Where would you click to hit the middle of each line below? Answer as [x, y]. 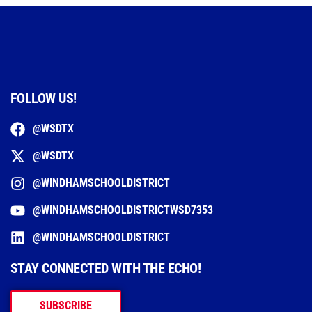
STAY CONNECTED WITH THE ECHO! [106, 268]
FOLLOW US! [43, 98]
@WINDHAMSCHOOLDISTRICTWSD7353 [123, 210]
